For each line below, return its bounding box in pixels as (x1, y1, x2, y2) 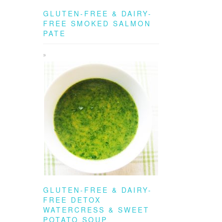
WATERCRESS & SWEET (43, 205, 150, 215)
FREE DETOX (43, 195, 101, 205)
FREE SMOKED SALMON (43, 18, 151, 28)
